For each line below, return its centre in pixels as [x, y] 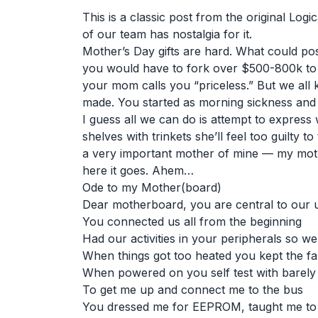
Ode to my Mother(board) [152, 187]
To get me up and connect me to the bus [193, 290]
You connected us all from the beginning [192, 221]
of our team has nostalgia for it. [167, 34]
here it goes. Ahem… [138, 170]
